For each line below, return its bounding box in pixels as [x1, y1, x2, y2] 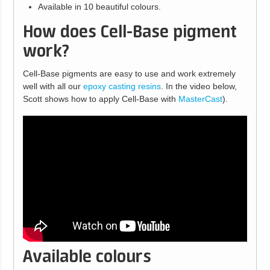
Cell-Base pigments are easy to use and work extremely [22, 69, 236, 79]
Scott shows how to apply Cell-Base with [22, 94, 178, 104]
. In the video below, [160, 81, 237, 92]
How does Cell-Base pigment [22, 23, 237, 43]
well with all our [22, 81, 83, 92]
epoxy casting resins [83, 81, 161, 92]
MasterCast [178, 94, 222, 104]
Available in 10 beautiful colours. [37, 2, 161, 12]
